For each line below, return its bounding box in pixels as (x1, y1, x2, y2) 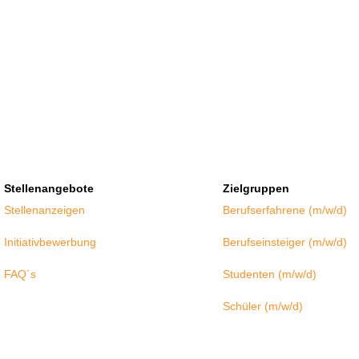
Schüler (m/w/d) (222, 299, 303, 313)
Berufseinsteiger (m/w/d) (222, 235, 347, 248)
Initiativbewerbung (4, 235, 97, 248)
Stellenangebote (4, 181, 95, 195)
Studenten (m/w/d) (222, 267, 317, 280)
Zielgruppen (222, 181, 289, 195)
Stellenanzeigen (4, 203, 86, 216)
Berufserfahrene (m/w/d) (222, 203, 347, 216)
